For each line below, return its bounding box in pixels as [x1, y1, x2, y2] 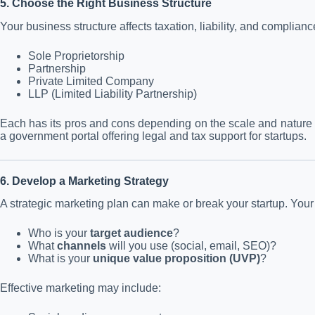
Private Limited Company [28, 75, 154, 87]
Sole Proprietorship [28, 49, 124, 62]
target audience [90, 227, 173, 240]
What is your [28, 252, 93, 265]
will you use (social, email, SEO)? [106, 240, 276, 252]
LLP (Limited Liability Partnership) [28, 87, 197, 100]
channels [57, 240, 106, 252]
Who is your [28, 227, 90, 240]
